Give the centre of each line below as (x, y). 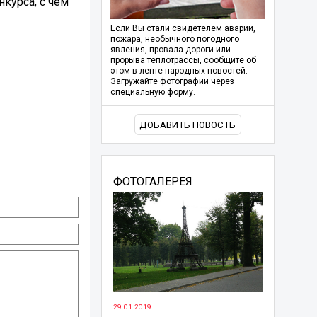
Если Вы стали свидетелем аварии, (183, 28)
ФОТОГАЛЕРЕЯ (152, 182)
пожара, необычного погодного (174, 39)
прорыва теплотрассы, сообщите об (183, 60)
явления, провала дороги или (170, 49)
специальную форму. (152, 92)
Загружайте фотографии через (172, 81)
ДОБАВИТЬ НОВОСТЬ (188, 125)
